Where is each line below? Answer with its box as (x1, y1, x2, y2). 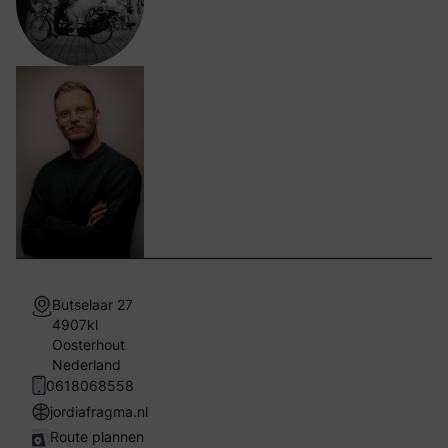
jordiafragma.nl (50, 401, 148, 421)
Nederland (52, 355, 121, 374)
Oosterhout (52, 335, 125, 354)
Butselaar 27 (52, 295, 133, 314)
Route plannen (50, 427, 144, 446)
